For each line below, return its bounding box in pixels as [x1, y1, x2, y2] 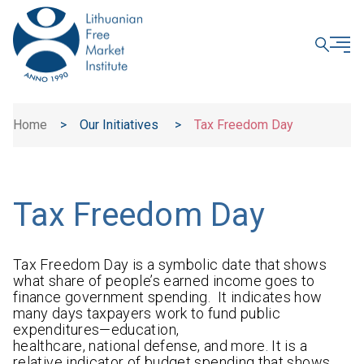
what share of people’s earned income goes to [13, 272, 315, 290]
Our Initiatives [80, 117, 158, 133]
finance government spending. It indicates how [13, 288, 323, 306]
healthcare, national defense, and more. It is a [13, 337, 307, 355]
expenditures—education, [13, 321, 180, 339]
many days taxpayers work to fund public [13, 305, 281, 323]
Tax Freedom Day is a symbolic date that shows [13, 256, 327, 274]
